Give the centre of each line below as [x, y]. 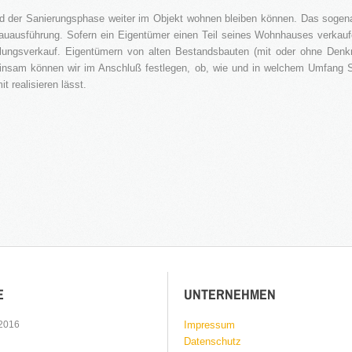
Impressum [210, 325]
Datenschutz [213, 341]
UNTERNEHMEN [230, 294]
